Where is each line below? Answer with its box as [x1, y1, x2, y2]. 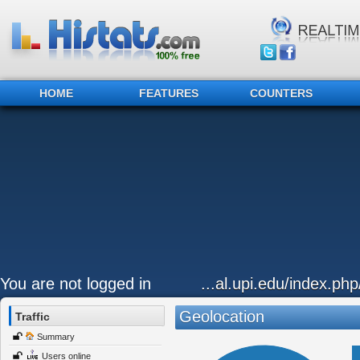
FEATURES [139, 87, 198, 100]
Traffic [15, 310, 50, 323]
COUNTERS [250, 87, 313, 100]
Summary [37, 332, 75, 342]
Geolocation [178, 308, 264, 325]
